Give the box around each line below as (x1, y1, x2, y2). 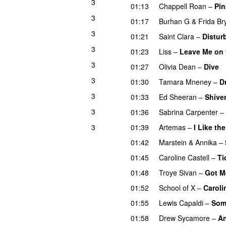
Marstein (159, 137, 187, 147)
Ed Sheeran (159, 91, 197, 102)
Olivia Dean (159, 61, 196, 72)
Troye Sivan (159, 167, 197, 178)
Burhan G (159, 16, 190, 26)
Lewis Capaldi (159, 197, 203, 208)
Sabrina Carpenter (159, 106, 218, 117)
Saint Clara (159, 31, 194, 41)
